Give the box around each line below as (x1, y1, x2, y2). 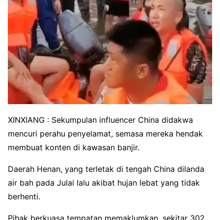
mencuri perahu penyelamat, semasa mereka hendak (8, 128, 203, 138)
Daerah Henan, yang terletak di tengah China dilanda (8, 164, 204, 174)
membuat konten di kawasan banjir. (8, 142, 139, 152)
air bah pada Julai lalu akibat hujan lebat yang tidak (8, 177, 200, 188)
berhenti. (8, 191, 40, 201)
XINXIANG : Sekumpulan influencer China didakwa (8, 114, 193, 125)
